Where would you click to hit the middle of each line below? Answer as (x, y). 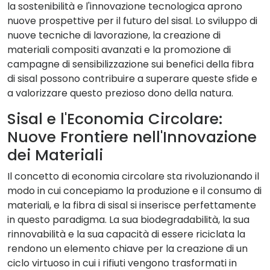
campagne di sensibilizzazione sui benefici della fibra (130, 64)
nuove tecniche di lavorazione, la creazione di (114, 35)
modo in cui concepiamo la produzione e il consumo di (134, 191)
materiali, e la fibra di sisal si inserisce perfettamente (132, 205)
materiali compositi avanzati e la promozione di (119, 50)
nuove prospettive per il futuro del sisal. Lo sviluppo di (132, 21)
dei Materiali (55, 155)
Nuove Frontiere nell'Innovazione (132, 137)
